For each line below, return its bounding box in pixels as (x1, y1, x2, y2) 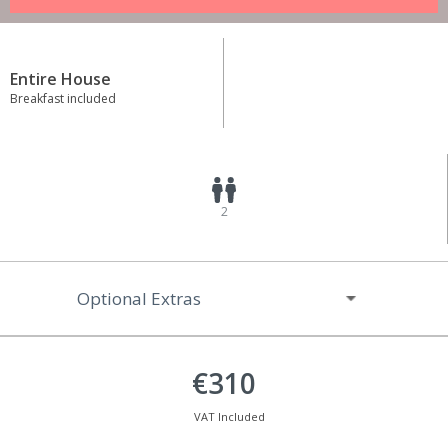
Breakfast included (10, 90, 116, 108)
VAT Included (193, 409, 265, 425)
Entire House (10, 68, 111, 91)
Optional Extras (77, 287, 202, 311)
